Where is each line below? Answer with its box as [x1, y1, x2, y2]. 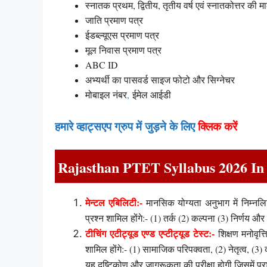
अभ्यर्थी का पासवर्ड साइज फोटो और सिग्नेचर [85, 73, 235, 86]
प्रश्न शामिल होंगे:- [85, 212, 148, 225]
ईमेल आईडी [129, 88, 171, 101]
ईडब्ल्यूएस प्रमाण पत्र [85, 29, 159, 42]
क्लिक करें [198, 117, 237, 134]
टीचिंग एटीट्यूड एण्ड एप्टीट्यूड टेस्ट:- [85, 226, 215, 241]
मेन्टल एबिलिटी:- [85, 195, 142, 210]
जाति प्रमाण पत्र [85, 14, 143, 27]
